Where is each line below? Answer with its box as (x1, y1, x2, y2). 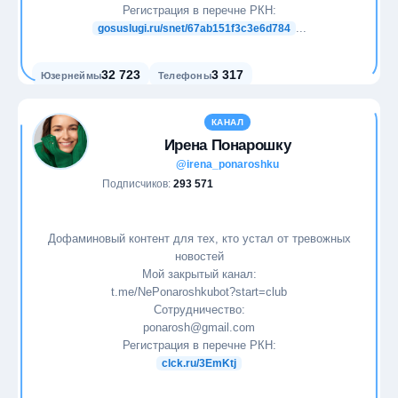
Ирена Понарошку (163, 137, 291, 154)
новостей (174, 249, 224, 263)
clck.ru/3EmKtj (162, 356, 236, 370)
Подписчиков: (102, 178, 173, 190)
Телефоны (157, 70, 211, 81)
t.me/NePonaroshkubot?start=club (111, 284, 287, 298)
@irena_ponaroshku (176, 158, 279, 171)
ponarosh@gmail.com (143, 320, 255, 334)
